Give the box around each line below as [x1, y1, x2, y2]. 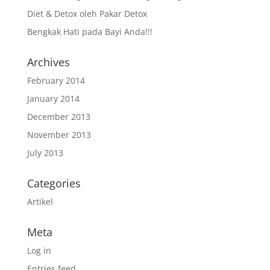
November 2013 [27, 129, 91, 140]
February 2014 [27, 75, 85, 86]
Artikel [27, 196, 53, 207]
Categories [27, 176, 81, 190]
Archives [27, 55, 70, 69]
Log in [27, 245, 51, 256]
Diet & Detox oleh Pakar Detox [27, 8, 147, 19]
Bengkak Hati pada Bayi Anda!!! [27, 26, 152, 37]
